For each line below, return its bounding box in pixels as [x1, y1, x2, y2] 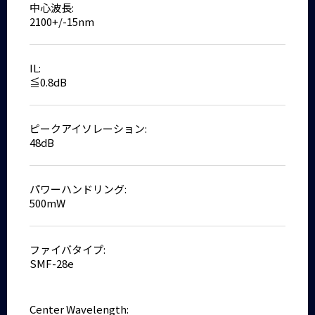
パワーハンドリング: [30, 181, 127, 196]
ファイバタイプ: [30, 241, 106, 257]
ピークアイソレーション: [30, 120, 148, 136]
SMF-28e [30, 255, 75, 271]
